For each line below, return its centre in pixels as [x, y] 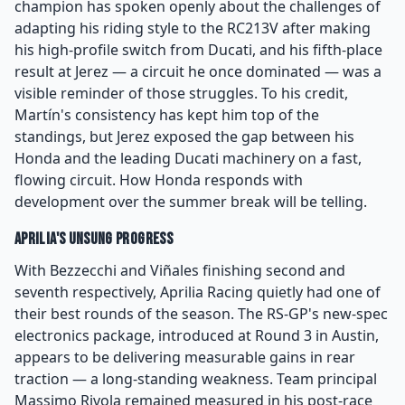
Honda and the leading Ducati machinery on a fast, [188, 158]
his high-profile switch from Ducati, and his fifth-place [198, 49]
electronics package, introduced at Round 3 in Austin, [197, 335]
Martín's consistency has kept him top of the [167, 114]
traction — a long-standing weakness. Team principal [196, 378]
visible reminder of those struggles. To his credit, [181, 93]
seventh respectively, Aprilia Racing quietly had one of [198, 292]
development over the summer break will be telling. [191, 201]
